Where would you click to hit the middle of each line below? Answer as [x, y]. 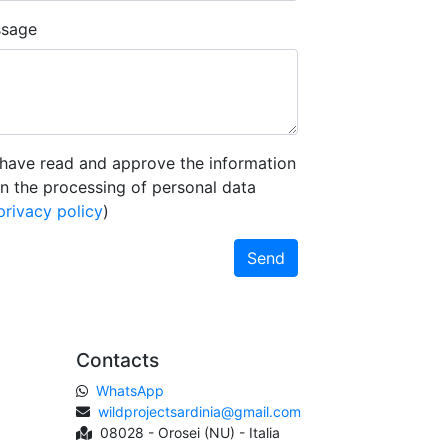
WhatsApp [130, 391]
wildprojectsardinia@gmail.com [199, 412]
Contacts [117, 360]
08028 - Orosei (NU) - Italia [186, 433]
